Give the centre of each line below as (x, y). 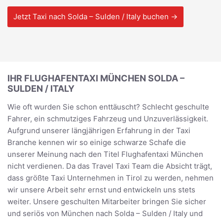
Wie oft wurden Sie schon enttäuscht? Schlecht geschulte (108, 107)
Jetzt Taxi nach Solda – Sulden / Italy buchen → (95, 16)
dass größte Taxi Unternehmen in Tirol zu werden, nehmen (110, 178)
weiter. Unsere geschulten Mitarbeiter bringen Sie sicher (107, 201)
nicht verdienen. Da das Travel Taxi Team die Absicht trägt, (110, 166)
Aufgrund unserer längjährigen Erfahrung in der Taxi (99, 130)
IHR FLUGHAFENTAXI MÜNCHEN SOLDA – (96, 78)
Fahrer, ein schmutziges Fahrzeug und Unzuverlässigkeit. (108, 118)
